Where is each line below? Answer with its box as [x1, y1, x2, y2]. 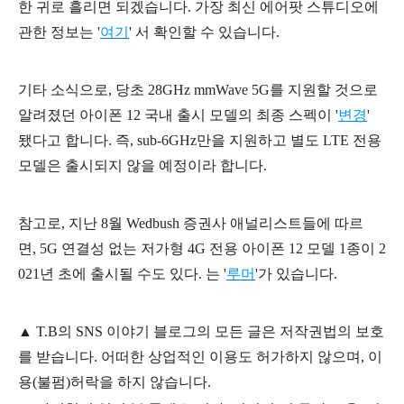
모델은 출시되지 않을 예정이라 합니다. [18, 158, 267, 174]
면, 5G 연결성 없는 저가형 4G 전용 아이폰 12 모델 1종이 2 [18, 241, 386, 257]
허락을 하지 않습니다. [70, 374, 211, 390]
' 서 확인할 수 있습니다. [129, 24, 280, 41]
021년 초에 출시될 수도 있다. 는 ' [18, 266, 226, 282]
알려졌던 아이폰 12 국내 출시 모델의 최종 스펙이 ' [18, 107, 338, 124]
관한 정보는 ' [18, 24, 100, 41]
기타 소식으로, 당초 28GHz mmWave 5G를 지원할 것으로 [18, 82, 378, 98]
